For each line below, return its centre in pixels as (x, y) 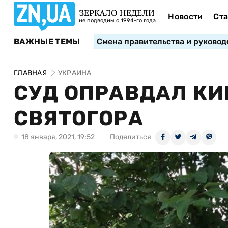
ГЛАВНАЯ (30, 73)
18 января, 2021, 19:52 (58, 137)
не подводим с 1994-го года (117, 21)
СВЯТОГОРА (79, 118)
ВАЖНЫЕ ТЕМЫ (47, 41)
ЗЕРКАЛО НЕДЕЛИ (117, 13)
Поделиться (131, 137)
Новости (186, 17)
